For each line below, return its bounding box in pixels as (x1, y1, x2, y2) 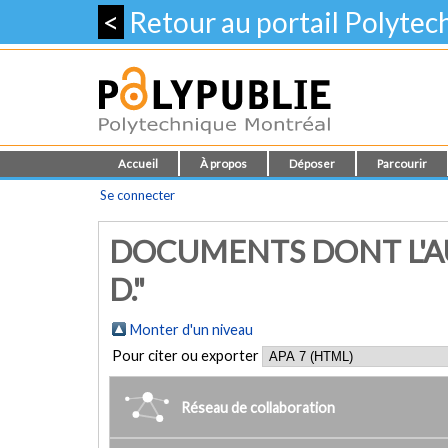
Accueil (118, 157, 158, 170)
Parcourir (377, 157, 427, 170)
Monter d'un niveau (130, 321, 253, 338)
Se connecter (100, 187, 175, 203)
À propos (200, 157, 247, 170)
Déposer (289, 157, 335, 170)
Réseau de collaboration (181, 398, 335, 416)
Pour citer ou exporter (112, 347, 262, 364)
